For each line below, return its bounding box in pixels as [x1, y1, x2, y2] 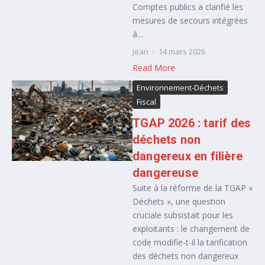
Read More [132, 62, 175, 73]
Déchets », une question [132, 196, 225, 207]
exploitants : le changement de [132, 223, 250, 234]
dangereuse [132, 166, 198, 180]
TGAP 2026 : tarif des [132, 116, 251, 130]
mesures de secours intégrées [132, 15, 248, 26]
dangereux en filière [132, 149, 243, 163]
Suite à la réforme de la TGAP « [132, 182, 253, 193]
